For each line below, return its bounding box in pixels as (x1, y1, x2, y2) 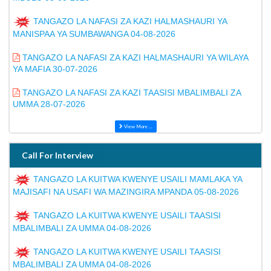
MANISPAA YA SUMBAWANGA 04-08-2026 (13, 29, 175, 39)
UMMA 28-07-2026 (13, 99, 85, 109)
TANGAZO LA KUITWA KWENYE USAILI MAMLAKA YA (31, 174, 242, 184)
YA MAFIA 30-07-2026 (13, 64, 97, 74)
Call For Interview (22, 150, 93, 160)
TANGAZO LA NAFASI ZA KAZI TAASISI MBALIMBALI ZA (20, 88, 241, 97)
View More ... (122, 123, 152, 129)
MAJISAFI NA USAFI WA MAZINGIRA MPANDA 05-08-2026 (13, 187, 239, 197)
